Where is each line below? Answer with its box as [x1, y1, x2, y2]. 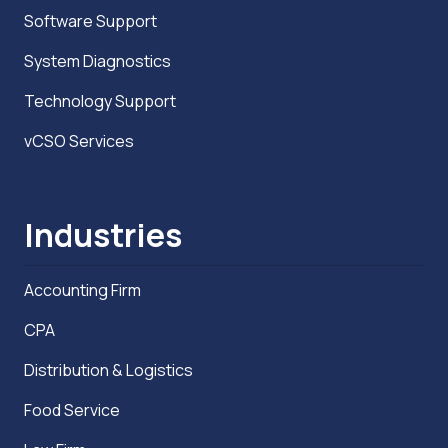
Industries [24, 212, 182, 257]
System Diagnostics [24, 49, 174, 72]
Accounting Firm [24, 278, 141, 301]
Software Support [24, 9, 160, 32]
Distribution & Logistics [24, 358, 193, 381]
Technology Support [24, 89, 179, 112]
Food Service [24, 398, 120, 421]
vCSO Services [24, 129, 134, 152]
